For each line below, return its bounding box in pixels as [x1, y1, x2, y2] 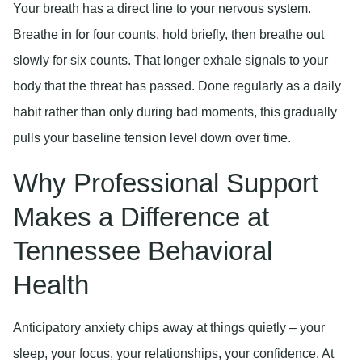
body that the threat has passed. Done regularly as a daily [13, 79, 341, 94]
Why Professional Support [13, 168, 318, 199]
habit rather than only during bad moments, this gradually [13, 105, 337, 120]
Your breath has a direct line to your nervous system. [13, 2, 311, 16]
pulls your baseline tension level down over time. [13, 131, 291, 145]
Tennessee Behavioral [13, 236, 272, 267]
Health [13, 270, 89, 301]
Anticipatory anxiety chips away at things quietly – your [13, 321, 325, 335]
